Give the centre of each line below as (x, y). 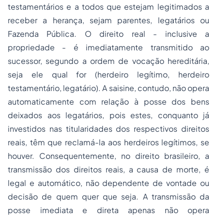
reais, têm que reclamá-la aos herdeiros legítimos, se (108, 142)
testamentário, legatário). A (58, 88)
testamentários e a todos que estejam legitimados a (108, 7)
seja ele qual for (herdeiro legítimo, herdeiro (108, 75)
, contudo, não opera (171, 88)
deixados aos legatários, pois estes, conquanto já (108, 115)
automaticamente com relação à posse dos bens (108, 102)
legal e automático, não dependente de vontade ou (108, 183)
